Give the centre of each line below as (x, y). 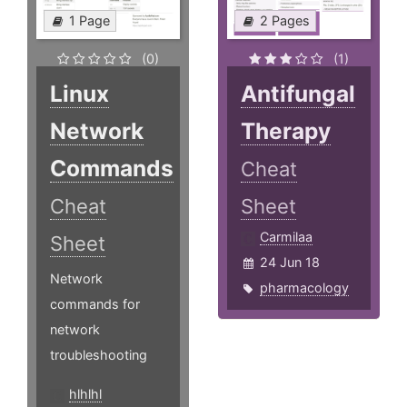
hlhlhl (85, 394)
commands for (95, 304)
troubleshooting (99, 355)
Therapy (286, 131)
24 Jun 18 (290, 263)
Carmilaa (287, 237)
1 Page (89, 21)
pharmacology (305, 288)
